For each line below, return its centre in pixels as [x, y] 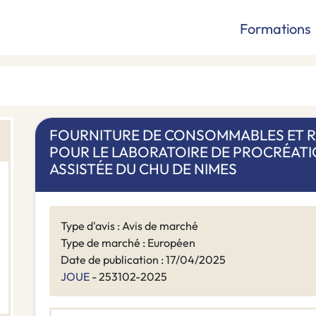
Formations [275, 29]
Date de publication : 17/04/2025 [143, 260]
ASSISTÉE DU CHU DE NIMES [143, 169]
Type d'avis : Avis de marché [129, 226]
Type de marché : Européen [128, 243]
